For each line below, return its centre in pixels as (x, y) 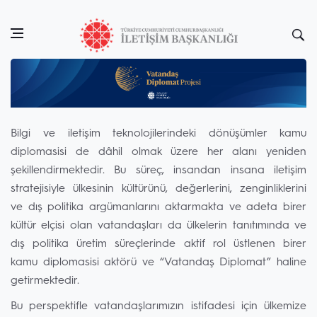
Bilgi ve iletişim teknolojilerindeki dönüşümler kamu (158, 134)
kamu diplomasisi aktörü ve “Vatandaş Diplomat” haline (158, 263)
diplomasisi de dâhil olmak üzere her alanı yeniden (158, 152)
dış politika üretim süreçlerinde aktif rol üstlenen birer (158, 244)
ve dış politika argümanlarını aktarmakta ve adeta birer (158, 208)
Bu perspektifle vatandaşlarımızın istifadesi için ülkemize (158, 307)
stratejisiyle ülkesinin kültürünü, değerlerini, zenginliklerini (158, 189)
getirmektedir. (45, 281)
